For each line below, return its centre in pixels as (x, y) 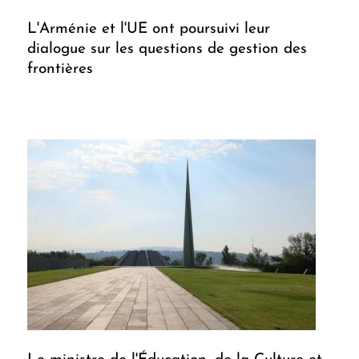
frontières (60, 70)
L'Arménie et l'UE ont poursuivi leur (149, 30)
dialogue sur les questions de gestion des (167, 50)
